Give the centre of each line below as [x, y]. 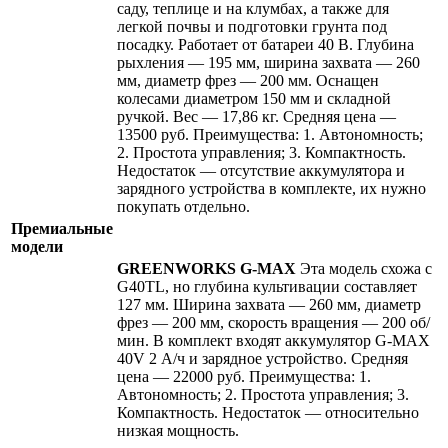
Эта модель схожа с [364, 268]
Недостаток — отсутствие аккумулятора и [261, 170]
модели [37, 246]
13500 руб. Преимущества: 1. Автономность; [270, 134]
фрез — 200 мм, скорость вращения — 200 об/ [273, 322]
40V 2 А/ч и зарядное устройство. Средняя [262, 358]
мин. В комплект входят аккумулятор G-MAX [273, 340]
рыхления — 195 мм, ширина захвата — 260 [268, 62]
